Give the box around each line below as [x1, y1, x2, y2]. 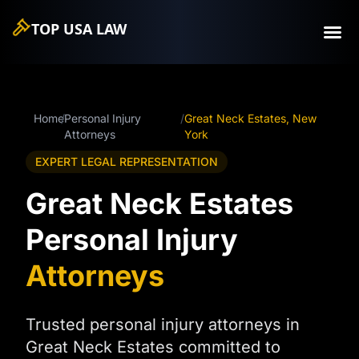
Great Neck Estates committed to [26, 337, 280, 357]
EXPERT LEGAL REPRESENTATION [35, 155, 218, 168]
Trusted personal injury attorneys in [26, 315, 300, 334]
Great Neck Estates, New [184, 111, 317, 125]
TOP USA [31, 19, 96, 38]
